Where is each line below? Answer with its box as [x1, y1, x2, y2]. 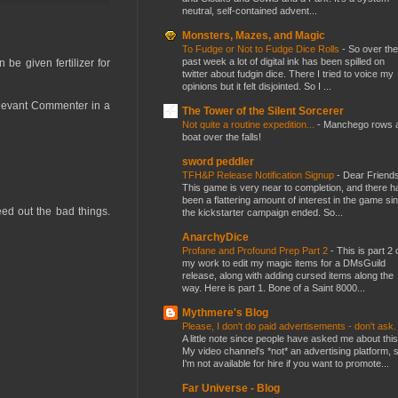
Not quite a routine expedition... [182, 118, 317, 130]
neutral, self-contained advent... [182, 4, 317, 16]
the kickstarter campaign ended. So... [182, 206, 343, 218]
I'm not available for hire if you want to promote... [182, 357, 389, 369]
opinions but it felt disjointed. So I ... [182, 80, 331, 92]
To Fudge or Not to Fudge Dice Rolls [182, 43, 342, 54]
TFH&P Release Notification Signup [182, 169, 337, 180]
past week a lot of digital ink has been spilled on [182, 55, 385, 67]
